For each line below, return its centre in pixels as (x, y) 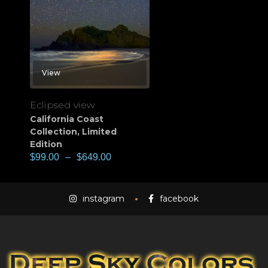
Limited (99, 132)
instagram (103, 199)
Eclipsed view (62, 105)
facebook (179, 199)
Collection (54, 132)
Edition (46, 144)
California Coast (67, 119)
